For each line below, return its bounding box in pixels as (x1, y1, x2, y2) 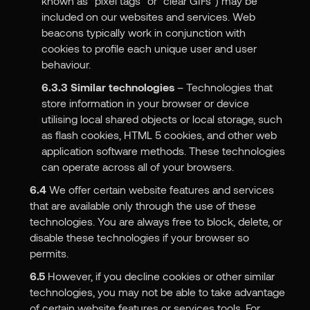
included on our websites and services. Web (42, 10, 256, 24)
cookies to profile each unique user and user (42, 42, 257, 55)
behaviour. (42, 57, 91, 71)
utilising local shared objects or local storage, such (42, 112, 283, 126)
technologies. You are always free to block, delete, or (29, 215, 282, 228)
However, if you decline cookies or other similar (44, 269, 275, 283)
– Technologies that (174, 80, 273, 94)
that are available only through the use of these (29, 199, 256, 212)
